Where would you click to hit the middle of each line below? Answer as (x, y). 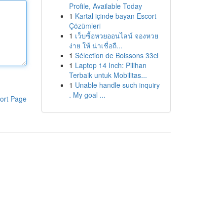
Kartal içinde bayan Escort (115, 16)
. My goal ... (87, 95)
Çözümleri (85, 26)
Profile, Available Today (105, 6)
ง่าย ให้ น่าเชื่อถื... (95, 45)
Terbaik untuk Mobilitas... (108, 75)
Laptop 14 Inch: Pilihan (110, 65)
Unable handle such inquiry (117, 85)
